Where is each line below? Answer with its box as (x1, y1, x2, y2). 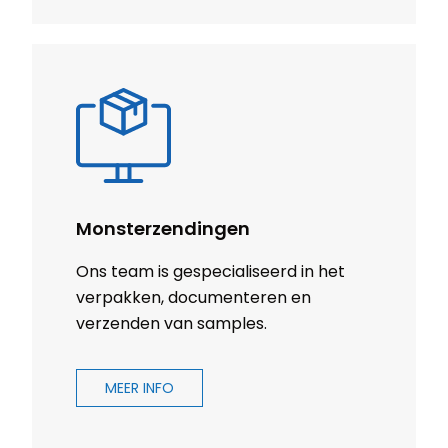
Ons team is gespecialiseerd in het (76, 260, 345, 284)
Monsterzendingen (76, 216, 250, 242)
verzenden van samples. (76, 312, 267, 336)
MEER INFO (105, 378, 174, 399)
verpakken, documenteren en (76, 286, 311, 310)
